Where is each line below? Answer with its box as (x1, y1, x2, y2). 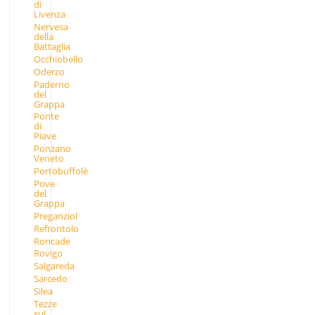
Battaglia (33, 40, 70, 53)
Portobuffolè (33, 165, 88, 178)
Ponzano (33, 142, 71, 155)
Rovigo (33, 247, 63, 260)
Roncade (33, 234, 70, 247)
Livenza (33, 8, 65, 21)
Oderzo (33, 65, 65, 78)
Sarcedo (33, 272, 67, 285)
